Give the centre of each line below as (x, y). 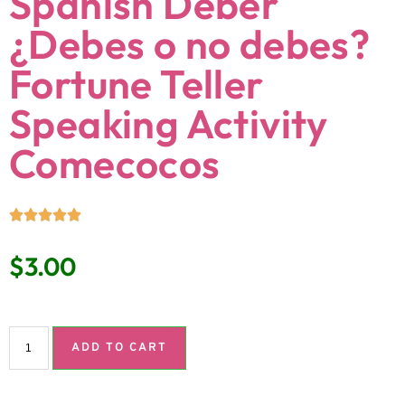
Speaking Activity (169, 124)
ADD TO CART (119, 348)
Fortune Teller (137, 84)
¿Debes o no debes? (190, 44)
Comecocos (115, 164)
